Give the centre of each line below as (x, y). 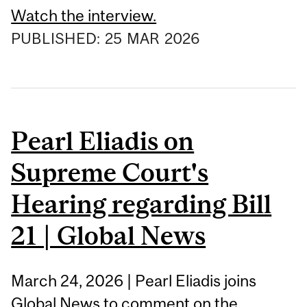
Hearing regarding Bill (142, 204)
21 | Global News (109, 235)
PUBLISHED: (58, 38)
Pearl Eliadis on (103, 140)
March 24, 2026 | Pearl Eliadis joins (134, 281)
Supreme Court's (110, 172)
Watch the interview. (84, 15)
